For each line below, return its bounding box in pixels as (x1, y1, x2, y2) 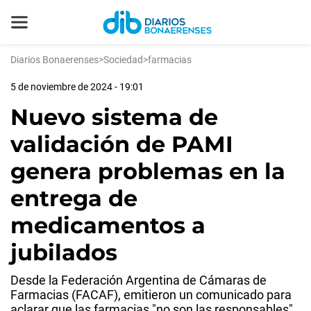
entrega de (10, 185, 137, 212)
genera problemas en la (10, 158, 285, 185)
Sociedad (103, 54, 143, 65)
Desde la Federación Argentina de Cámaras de (10, 273, 267, 287)
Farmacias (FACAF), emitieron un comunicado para (10, 287, 292, 302)
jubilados (10, 239, 117, 266)
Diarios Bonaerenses (10, 54, 99, 65)
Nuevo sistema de (10, 103, 218, 131)
